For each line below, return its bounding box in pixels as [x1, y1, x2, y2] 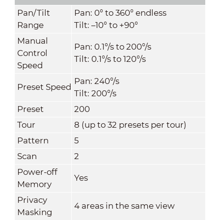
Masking [17, 207, 52, 217]
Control [17, 48, 48, 58]
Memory [17, 179, 52, 189]
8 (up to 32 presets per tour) [74, 119, 187, 130]
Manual [17, 35, 48, 46]
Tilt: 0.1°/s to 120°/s [74, 54, 146, 64]
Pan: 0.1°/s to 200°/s [74, 41, 151, 52]
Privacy [17, 194, 47, 205]
